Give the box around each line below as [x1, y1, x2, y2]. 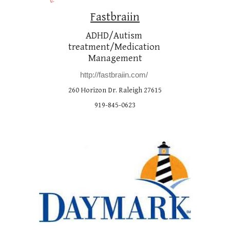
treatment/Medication [68, 42, 160, 52]
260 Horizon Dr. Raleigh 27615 [68, 86, 162, 94]
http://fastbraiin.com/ [80, 70, 148, 79]
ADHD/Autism [86, 30, 142, 41]
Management [88, 53, 142, 64]
